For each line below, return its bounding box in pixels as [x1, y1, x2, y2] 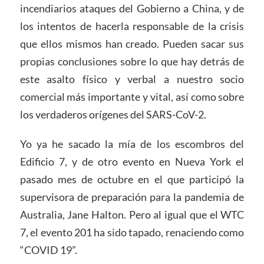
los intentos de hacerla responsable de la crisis [19, 19, 245, 33]
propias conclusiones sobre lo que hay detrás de [19, 55, 245, 68]
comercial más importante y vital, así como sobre [19, 90, 245, 104]
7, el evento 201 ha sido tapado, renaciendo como [19, 226, 245, 239]
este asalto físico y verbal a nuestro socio [19, 72, 245, 86]
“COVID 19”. [19, 243, 77, 257]
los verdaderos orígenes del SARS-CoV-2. [19, 108, 206, 121]
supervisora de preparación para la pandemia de [19, 190, 245, 204]
